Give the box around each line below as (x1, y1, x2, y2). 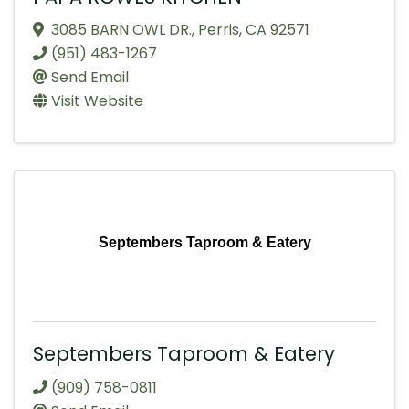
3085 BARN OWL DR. (51, 19, 192, 41)
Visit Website (51, 90, 143, 112)
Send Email (51, 67, 129, 89)
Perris (198, 19, 239, 41)
